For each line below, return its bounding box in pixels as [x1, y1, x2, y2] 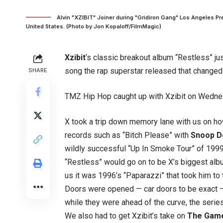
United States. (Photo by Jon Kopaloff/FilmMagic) [26, 23, 161, 30]
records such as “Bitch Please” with [65, 130, 191, 140]
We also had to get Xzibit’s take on [65, 211, 187, 221]
